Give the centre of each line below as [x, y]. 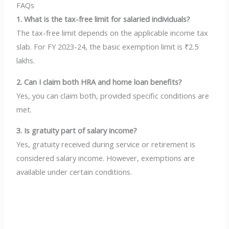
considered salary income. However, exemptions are [106, 158]
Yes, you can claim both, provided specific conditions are [113, 95]
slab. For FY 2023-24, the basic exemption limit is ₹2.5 [108, 46]
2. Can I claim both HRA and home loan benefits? [99, 82]
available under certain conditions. [74, 172]
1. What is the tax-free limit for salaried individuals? [104, 19]
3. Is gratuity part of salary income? [77, 131]
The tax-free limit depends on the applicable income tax [112, 32]
